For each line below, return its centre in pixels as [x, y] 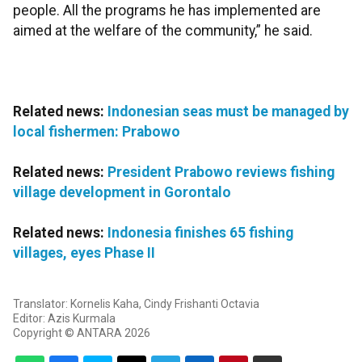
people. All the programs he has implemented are [167, 11]
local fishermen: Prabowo [97, 132]
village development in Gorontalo [122, 193]
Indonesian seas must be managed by [228, 112]
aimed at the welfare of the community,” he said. [163, 31]
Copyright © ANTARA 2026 [82, 333]
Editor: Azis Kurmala [64, 319]
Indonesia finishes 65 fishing [200, 233]
